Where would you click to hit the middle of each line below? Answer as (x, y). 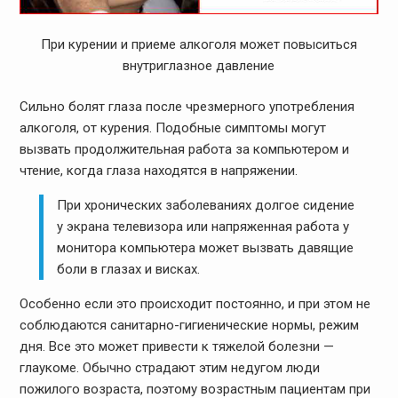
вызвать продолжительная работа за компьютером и (184, 150)
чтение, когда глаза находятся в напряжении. (158, 171)
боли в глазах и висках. (129, 270)
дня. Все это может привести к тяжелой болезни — (176, 347)
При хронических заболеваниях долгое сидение (206, 206)
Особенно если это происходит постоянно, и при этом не (195, 304)
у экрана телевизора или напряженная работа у (203, 227)
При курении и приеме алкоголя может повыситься (199, 44)
